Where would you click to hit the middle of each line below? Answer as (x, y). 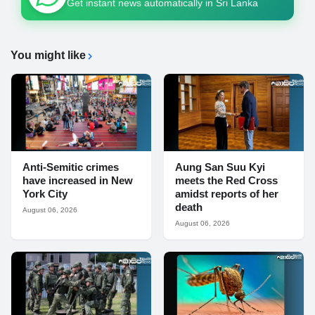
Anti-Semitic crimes (71, 167)
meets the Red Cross (226, 181)
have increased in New (78, 181)
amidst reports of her (227, 194)
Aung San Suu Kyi (220, 167)
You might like (48, 56)
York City (45, 194)
